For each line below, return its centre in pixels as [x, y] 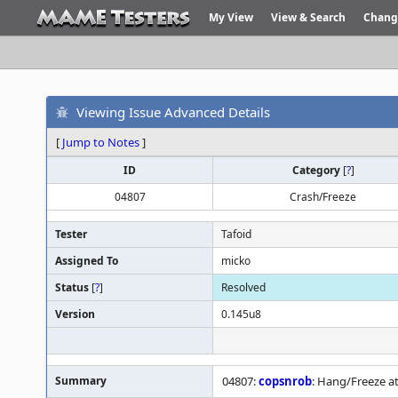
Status [73, 287]
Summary [81, 381]
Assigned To [87, 261]
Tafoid [236, 234]
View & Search [308, 17]
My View [231, 17]
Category [317, 170]
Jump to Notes [101, 142]
